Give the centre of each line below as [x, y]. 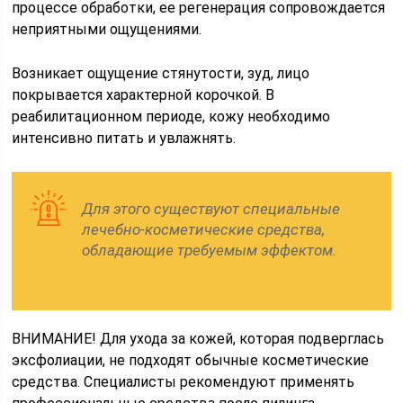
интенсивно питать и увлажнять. [124, 138]
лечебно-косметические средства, [204, 229]
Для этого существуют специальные [211, 209]
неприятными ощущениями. [107, 29]
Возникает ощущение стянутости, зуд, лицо [161, 73]
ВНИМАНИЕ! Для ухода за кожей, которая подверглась [198, 339]
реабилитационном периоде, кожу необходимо [171, 116]
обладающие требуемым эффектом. [210, 250]
